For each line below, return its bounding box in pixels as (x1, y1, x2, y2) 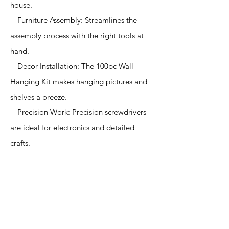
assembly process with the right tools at (10, 31, 144, 40)
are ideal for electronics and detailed (10, 123, 134, 132)
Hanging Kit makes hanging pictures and (10, 77, 147, 86)
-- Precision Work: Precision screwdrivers (10, 107, 146, 117)
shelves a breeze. (10, 92, 67, 102)
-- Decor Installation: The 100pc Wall (10, 61, 133, 71)
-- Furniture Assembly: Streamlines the (10, 15, 137, 25)
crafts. (10, 138, 30, 148)
